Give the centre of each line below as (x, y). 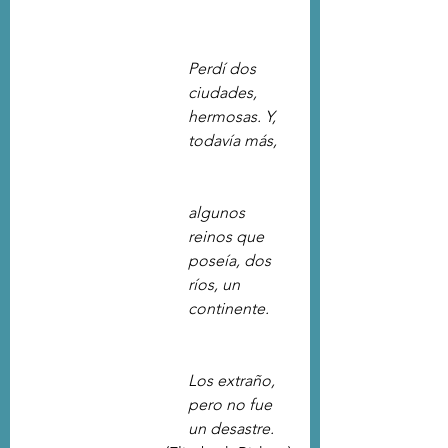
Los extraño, (233, 380)
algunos (218, 212)
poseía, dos (231, 260)
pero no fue (232, 404)
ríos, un (216, 284)
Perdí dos (224, 68)
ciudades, (224, 92)
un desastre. (231, 428)
